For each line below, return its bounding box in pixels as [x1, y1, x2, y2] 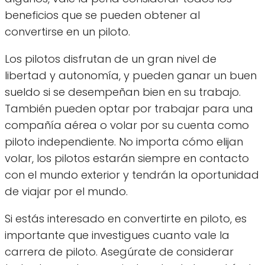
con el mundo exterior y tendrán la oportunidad [5, 167, 259, 182]
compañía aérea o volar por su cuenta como [5, 117, 249, 132]
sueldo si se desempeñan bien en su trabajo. [5, 84, 241, 99]
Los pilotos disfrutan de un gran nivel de [5, 51, 216, 66]
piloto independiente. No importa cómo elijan [5, 134, 243, 149]
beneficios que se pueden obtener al [5, 7, 200, 22]
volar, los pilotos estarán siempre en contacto [5, 150, 249, 166]
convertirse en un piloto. [5, 24, 130, 39]
